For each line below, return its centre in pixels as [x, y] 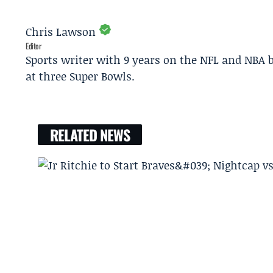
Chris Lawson [61, 32]
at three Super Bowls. [80, 76]
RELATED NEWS [90, 135]
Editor [34, 46]
